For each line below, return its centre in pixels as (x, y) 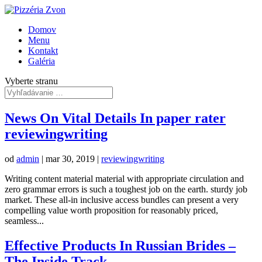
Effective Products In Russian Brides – (120, 245)
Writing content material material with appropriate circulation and (124, 178)
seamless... (24, 220)
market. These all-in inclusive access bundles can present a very (122, 199)
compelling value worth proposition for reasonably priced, (111, 210)
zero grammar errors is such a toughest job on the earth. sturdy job (126, 189)
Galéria (42, 61)
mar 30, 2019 (70, 158)
